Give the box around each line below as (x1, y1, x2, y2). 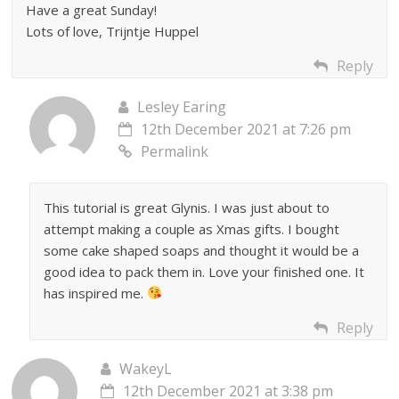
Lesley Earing (137, 96, 227, 117)
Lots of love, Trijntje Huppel (26, 21, 199, 40)
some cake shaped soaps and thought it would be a (44, 240, 360, 259)
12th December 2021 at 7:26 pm (141, 118, 352, 139)
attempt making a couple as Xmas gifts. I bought (44, 219, 340, 238)
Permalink (141, 141, 209, 161)
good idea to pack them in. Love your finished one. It (44, 262, 365, 281)
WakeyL (119, 358, 173, 379)
